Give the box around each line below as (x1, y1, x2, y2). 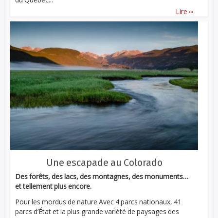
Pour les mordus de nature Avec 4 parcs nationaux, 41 (15, 197, 182, 207)
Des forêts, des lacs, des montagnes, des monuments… (15, 171, 189, 181)
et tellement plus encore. (15, 181, 92, 191)
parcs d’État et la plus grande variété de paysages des (15, 207, 180, 217)
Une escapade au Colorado (46, 156, 163, 168)
